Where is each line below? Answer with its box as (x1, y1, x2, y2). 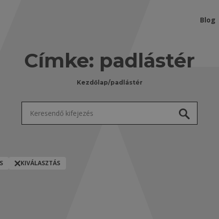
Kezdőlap (76, 79, 108, 86)
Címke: (24, 48, 99, 72)
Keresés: (21, 102, 52, 112)
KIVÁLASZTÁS (21, 158, 60, 167)
